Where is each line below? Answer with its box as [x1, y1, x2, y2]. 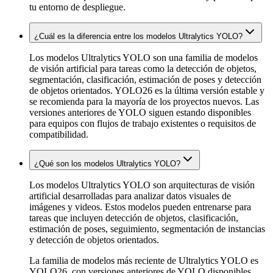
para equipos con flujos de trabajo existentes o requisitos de [29, 118, 256, 129]
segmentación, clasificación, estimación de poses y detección [29, 74, 261, 85]
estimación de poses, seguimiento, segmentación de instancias [29, 223, 265, 234]
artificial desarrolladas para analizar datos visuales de [29, 190, 231, 201]
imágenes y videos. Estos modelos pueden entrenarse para [29, 201, 251, 212]
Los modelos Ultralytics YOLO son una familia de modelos [29, 52, 258, 63]
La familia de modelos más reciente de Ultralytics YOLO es [29, 255, 258, 266]
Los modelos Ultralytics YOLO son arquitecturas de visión [29, 179, 255, 190]
